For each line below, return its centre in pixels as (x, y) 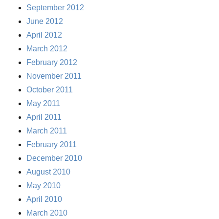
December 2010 (55, 158)
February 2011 (52, 145)
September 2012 (55, 8)
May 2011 (44, 104)
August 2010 (49, 172)
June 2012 (45, 22)
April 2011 (44, 117)
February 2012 (52, 63)
